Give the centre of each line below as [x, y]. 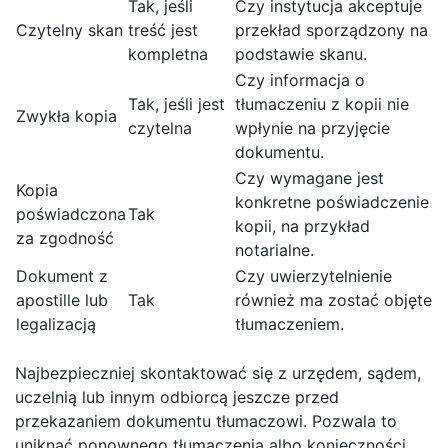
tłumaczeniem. [289, 324]
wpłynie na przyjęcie [312, 128]
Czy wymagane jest [309, 178]
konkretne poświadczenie [332, 202]
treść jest [163, 30]
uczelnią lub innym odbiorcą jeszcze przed [177, 397]
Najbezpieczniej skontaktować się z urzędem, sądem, [218, 373]
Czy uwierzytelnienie [313, 276]
